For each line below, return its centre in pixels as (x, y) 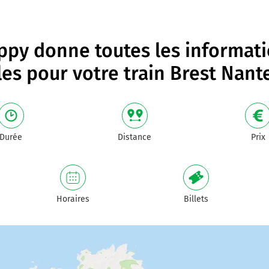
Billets (196, 199)
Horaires (73, 199)
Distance (134, 137)
